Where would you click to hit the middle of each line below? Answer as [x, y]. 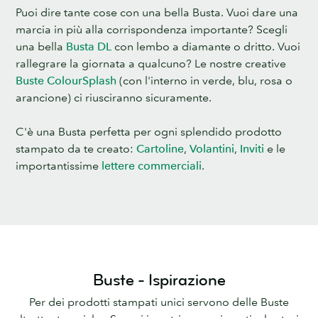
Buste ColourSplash [67, 81]
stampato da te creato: [76, 149]
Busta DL [89, 46]
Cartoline [160, 149]
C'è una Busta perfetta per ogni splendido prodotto [149, 132]
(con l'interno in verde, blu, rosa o [206, 81]
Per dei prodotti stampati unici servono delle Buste [159, 301]
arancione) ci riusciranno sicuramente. [114, 98]
